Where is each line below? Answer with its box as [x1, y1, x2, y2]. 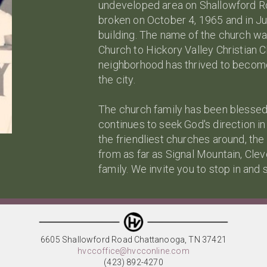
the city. [98, 73, 135, 86]
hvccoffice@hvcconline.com [77, 246, 190, 256]
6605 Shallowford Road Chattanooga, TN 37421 [41, 235, 226, 245]
